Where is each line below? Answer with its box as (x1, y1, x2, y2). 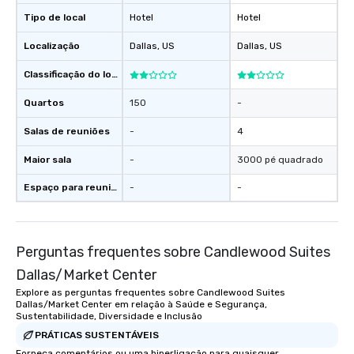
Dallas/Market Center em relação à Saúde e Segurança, (16, 299, 267, 310)
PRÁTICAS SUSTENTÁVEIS (35, 329, 159, 341)
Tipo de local (24, 12, 85, 23)
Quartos (24, 97, 64, 108)
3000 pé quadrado (237, 154, 323, 165)
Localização (24, 40, 80, 51)
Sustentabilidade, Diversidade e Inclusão (16, 311, 202, 322)
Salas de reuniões (24, 126, 110, 137)
